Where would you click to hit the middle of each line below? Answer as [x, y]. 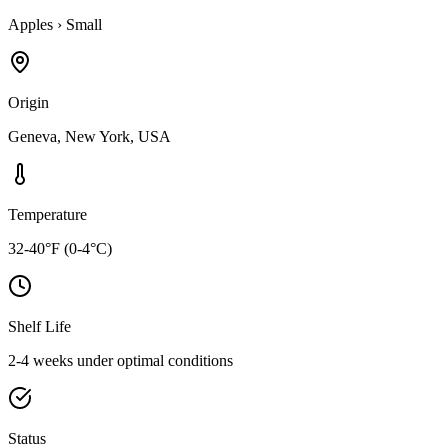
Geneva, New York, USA [89, 136]
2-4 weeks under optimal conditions [120, 360]
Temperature [47, 214]
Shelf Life [39, 326]
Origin [28, 102]
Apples [30, 24]
